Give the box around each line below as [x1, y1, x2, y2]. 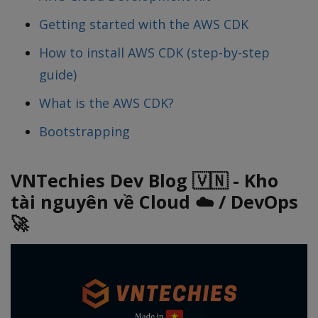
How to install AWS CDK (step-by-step [39, 44, 270, 62]
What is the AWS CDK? [39, 94, 174, 112]
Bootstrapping [39, 123, 130, 141]
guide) [39, 66, 77, 84]
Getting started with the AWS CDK [39, 16, 248, 33]
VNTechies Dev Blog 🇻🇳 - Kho [11, 168, 278, 193]
